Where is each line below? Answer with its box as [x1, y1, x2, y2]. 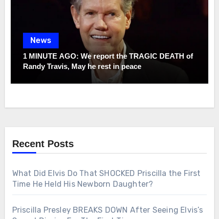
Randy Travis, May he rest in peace [23, 62, 142, 71]
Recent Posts [12, 138, 74, 149]
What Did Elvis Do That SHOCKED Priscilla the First [12, 168, 201, 178]
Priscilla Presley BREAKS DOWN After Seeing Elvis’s [12, 205, 203, 215]
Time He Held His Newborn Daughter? [12, 179, 153, 189]
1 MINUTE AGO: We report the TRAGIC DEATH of [23, 52, 194, 61]
